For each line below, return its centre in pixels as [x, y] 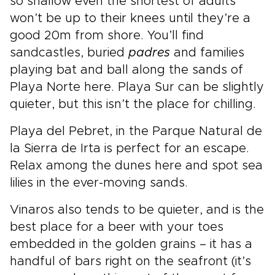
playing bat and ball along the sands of [126, 70]
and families [207, 52]
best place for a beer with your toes [117, 227]
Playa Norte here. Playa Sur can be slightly [137, 87]
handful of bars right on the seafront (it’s [130, 261]
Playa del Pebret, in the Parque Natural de [136, 131]
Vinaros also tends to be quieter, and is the [137, 210]
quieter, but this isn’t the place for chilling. [133, 104]
